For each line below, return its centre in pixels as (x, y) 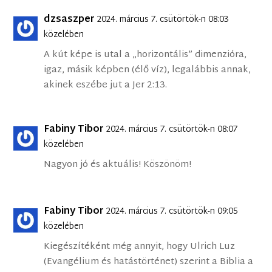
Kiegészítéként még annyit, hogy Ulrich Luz (140, 247)
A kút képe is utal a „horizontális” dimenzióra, (145, 55)
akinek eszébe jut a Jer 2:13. (106, 86)
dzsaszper (70, 20)
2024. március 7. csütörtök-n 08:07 (172, 130)
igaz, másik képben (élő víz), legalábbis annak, (148, 70)
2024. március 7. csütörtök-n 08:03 (163, 20)
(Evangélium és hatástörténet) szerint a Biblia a (149, 262)
